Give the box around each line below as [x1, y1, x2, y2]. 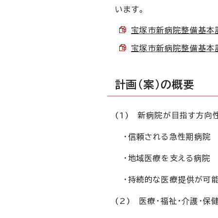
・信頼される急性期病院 [115, 133, 211, 141]
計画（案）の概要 [115, 79, 195, 90]
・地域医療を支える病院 [115, 154, 211, 162]
